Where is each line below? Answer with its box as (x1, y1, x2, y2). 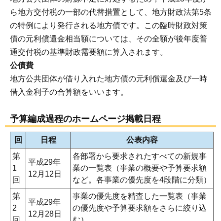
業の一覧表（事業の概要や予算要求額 (73, 163, 207, 172)
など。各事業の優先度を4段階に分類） (73, 175, 211, 184)
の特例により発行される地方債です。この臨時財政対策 (10, 21, 207, 30)
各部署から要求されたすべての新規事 (73, 151, 207, 160)
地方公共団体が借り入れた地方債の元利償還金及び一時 (10, 74, 207, 83)
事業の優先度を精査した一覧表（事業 (73, 191, 207, 200)
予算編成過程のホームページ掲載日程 (10, 113, 161, 124)
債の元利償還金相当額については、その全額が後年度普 (10, 34, 207, 43)
